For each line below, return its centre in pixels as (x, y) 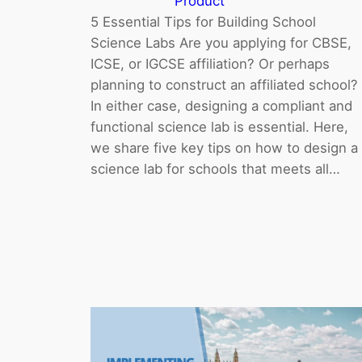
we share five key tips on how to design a (224, 147)
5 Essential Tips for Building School (203, 21)
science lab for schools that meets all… (215, 168)
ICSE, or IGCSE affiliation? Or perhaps (210, 63)
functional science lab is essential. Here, (219, 126)
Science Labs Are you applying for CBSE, (221, 42)
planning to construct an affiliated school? (224, 84)
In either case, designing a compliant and (221, 105)
